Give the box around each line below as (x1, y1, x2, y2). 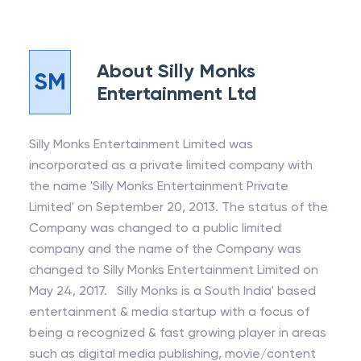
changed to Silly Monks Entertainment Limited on (29, 262, 318, 277)
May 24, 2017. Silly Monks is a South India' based (29, 283, 316, 298)
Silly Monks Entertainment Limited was (29, 136, 253, 151)
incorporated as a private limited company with (29, 157, 313, 172)
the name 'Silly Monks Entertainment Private (29, 178, 288, 193)
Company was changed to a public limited (29, 220, 281, 235)
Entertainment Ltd (96, 81, 256, 105)
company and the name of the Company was (29, 241, 301, 256)
